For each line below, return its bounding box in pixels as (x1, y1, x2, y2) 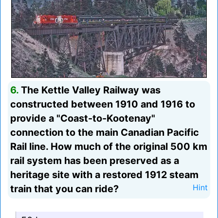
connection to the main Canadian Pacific (10, 127, 199, 139)
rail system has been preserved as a (10, 155, 179, 167)
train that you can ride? (10, 183, 119, 195)
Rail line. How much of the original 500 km (10, 141, 207, 153)
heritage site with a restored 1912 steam (10, 169, 199, 181)
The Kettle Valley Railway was (18, 84, 161, 96)
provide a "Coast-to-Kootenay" (10, 112, 155, 125)
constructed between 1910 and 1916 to (10, 98, 195, 110)
